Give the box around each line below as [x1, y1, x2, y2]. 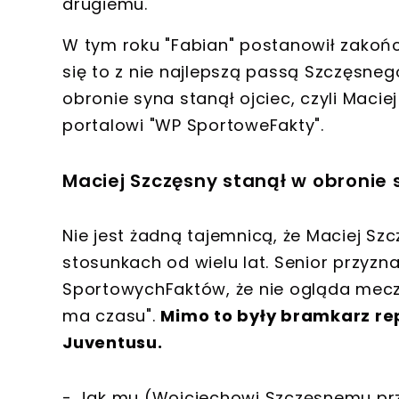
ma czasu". [62, 304, 161, 327]
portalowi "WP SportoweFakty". [62, 113, 324, 136]
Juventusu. [62, 330, 163, 354]
